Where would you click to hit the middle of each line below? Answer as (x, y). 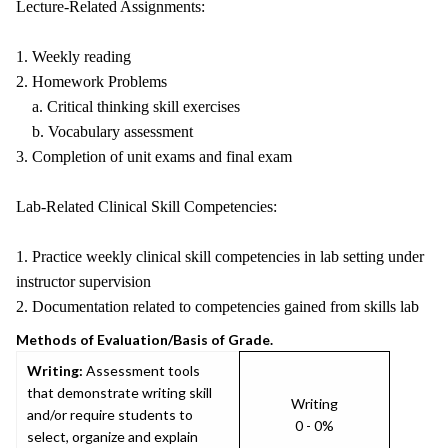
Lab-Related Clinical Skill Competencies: (146, 206)
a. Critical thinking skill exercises (128, 106)
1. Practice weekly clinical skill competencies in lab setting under (220, 256)
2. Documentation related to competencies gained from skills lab (217, 306)
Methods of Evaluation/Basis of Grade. (144, 339)
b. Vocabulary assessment (104, 131)
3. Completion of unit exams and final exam (154, 156)
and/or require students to (110, 414)
